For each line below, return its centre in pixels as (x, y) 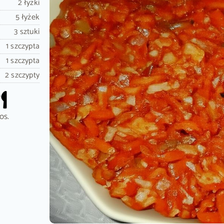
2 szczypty (22, 75)
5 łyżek (27, 17)
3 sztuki (27, 32)
